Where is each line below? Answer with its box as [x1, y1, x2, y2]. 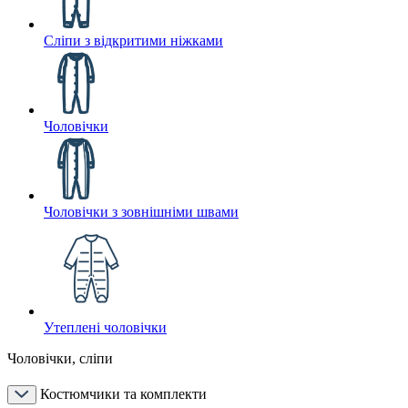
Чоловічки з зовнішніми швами [44, 204, 239, 219]
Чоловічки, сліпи [7, 351, 113, 366]
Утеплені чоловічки [44, 320, 167, 335]
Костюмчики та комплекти [40, 386, 207, 402]
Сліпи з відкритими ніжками [44, 33, 223, 48]
